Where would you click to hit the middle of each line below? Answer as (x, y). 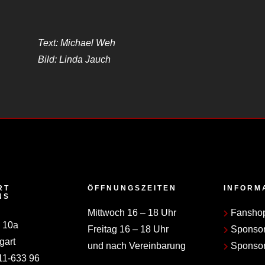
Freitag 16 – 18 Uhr (128, 229)
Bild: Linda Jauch (75, 60)
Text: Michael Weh (77, 43)
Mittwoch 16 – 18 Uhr (132, 212)
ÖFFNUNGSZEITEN (132, 188)
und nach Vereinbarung (136, 245)
